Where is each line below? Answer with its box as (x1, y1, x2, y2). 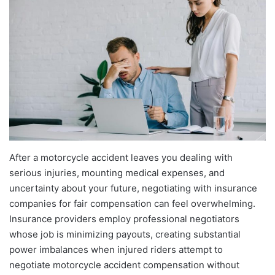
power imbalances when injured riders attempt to (9, 243, 223, 255)
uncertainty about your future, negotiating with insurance (9, 182, 257, 194)
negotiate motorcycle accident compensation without (9, 258, 239, 271)
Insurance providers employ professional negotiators (9, 212, 239, 225)
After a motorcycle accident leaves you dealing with (9, 151, 233, 163)
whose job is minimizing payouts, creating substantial (9, 228, 241, 240)
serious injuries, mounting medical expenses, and (9, 166, 225, 179)
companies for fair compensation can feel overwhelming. (9, 197, 255, 209)
